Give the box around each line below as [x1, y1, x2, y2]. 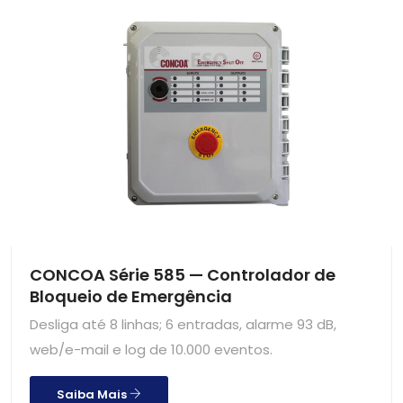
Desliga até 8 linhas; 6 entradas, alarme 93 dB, [30, 314, 336, 334]
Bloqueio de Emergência [30, 284, 232, 308]
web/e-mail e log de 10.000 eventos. [30, 339, 273, 359]
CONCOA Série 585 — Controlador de [30, 263, 336, 286]
